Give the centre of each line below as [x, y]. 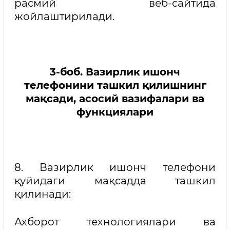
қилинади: [43, 194]
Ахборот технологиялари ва [115, 222]
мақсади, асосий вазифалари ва [115, 99]
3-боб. [68, 72]
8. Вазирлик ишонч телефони [115, 167]
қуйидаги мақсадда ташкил [115, 181]
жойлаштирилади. [64, 16]
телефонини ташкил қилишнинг [115, 85]
